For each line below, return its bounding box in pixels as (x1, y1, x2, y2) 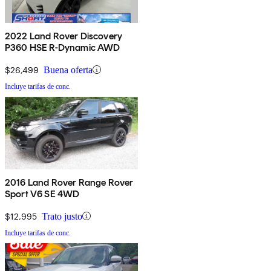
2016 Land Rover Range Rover (5, 176, 134, 188)
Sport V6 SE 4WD (5, 188, 80, 200)
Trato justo (42, 211, 82, 221)
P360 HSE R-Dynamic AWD (5, 41, 120, 53)
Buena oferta (44, 64, 93, 75)
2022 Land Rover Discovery (5, 30, 122, 42)
